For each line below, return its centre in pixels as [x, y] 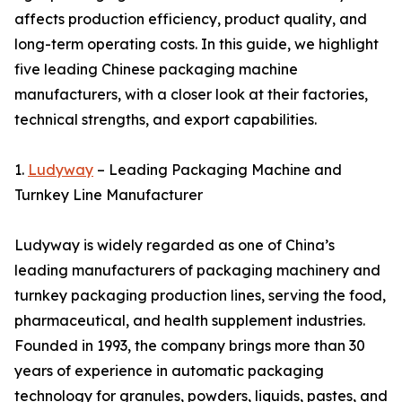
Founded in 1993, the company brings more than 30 [190, 345]
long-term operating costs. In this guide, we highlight [197, 44]
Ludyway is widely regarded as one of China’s [175, 245]
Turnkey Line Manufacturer [109, 195]
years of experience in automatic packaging [169, 371]
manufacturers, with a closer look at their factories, [191, 94]
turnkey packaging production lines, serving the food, [200, 295]
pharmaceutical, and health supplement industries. [190, 320]
